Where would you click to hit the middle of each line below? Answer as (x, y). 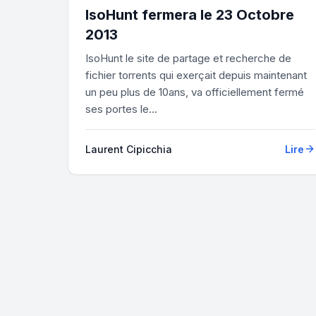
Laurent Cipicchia (129, 149)
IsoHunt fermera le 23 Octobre (190, 14)
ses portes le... (121, 109)
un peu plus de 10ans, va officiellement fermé (195, 92)
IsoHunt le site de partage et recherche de (188, 58)
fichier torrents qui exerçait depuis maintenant (196, 75)
